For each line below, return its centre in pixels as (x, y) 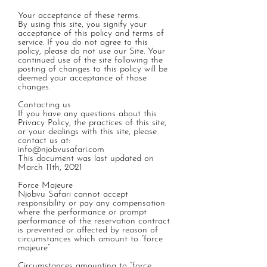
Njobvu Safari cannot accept (73, 195)
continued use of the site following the (90, 60)
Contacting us (44, 105)
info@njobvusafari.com (61, 150)
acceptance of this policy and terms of (91, 34)
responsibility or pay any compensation (91, 204)
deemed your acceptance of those (82, 78)
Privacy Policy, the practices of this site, (92, 123)
